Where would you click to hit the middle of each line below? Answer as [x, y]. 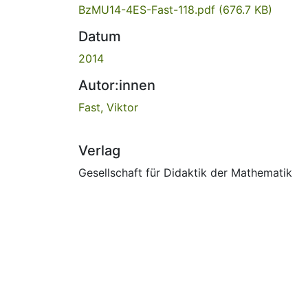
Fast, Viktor [108, 107]
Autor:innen [117, 85]
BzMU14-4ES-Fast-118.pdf [148, 9]
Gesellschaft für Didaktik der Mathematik [185, 172]
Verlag [99, 150]
